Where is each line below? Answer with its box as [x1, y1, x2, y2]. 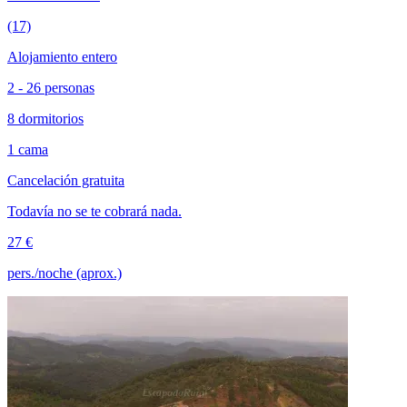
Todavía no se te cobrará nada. [7, 203, 182, 220]
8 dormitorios [7, 111, 84, 127]
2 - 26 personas [7, 80, 94, 96]
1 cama [7, 142, 48, 158]
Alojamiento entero [7, 49, 117, 65]
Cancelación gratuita [7, 173, 124, 189]
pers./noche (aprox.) [7, 265, 122, 282]
